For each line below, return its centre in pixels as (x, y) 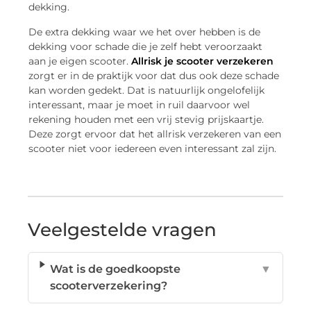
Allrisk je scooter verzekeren (203, 61)
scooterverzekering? (109, 285)
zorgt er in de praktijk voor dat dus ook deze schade (154, 75)
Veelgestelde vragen (123, 229)
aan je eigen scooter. (80, 61)
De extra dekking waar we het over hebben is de (145, 32)
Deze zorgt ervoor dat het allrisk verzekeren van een (155, 134)
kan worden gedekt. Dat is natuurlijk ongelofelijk (147, 90)
